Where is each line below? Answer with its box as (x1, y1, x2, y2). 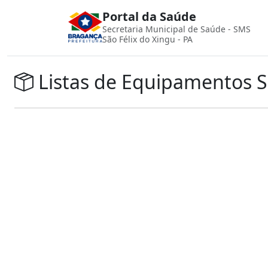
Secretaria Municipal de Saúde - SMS (102, 23, 251, 35)
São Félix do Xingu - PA (102, 33, 193, 45)
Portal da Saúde (102, 8, 196, 25)
